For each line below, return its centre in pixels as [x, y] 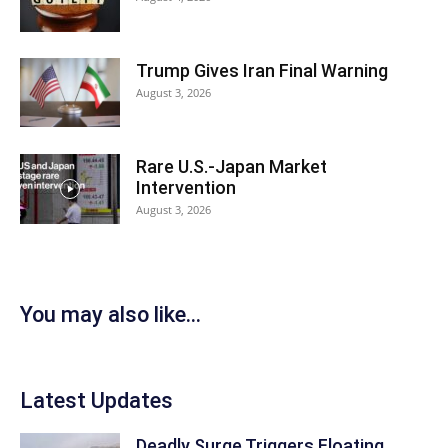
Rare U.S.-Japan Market [231, 166]
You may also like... [110, 314]
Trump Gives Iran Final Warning [262, 70]
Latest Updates [96, 400]
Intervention [186, 187]
